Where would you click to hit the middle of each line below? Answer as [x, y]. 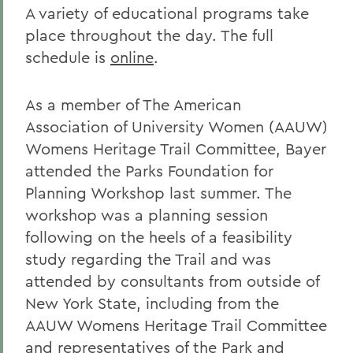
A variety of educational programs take [167, 13]
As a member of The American [133, 104]
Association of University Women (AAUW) [176, 126]
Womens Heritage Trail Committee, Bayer [176, 149]
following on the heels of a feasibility [159, 237]
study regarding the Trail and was [148, 259]
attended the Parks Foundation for [149, 171]
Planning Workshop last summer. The [158, 193]
